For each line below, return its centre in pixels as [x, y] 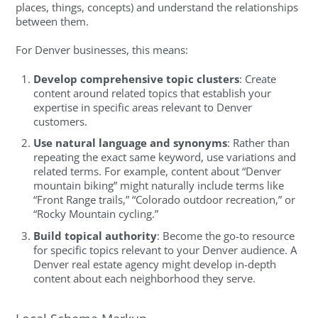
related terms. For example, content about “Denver [158, 171]
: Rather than [259, 143]
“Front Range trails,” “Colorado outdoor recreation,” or [165, 200]
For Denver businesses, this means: [102, 50]
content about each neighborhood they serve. [145, 278]
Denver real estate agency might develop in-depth [155, 264]
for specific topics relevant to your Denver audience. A [165, 250]
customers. [61, 121]
